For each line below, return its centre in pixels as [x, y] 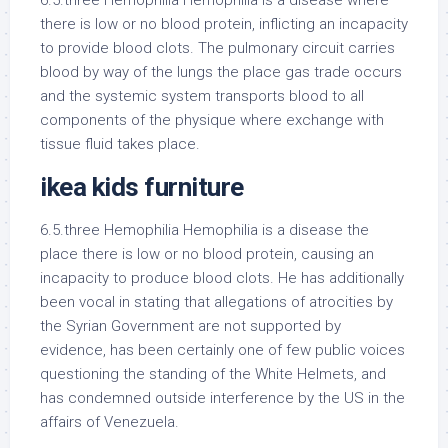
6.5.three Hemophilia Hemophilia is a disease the [204, 230]
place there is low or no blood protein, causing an [207, 254]
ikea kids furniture [142, 187]
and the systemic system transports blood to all [202, 96]
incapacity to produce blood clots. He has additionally [222, 278]
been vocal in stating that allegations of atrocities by [216, 302]
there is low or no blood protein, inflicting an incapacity [224, 24]
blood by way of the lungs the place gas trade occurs [221, 72]
